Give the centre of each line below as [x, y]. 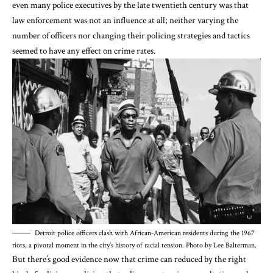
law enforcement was [51, 20]
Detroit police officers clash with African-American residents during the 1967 [145, 233]
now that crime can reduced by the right [174, 259]
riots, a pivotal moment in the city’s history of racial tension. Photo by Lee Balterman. [134, 245]
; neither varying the [202, 20]
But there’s [32, 259]
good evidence [77, 259]
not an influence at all [127, 20]
